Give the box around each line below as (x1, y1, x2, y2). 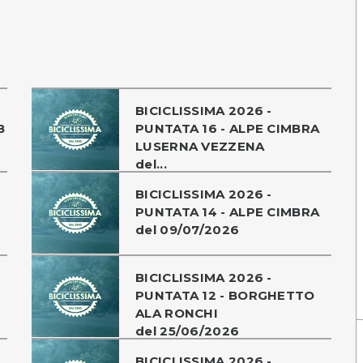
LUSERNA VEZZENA (135, 138, 265, 154)
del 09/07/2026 (135, 221, 240, 237)
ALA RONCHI (135, 305, 219, 321)
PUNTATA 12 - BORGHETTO (135, 287, 315, 303)
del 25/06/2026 (135, 322, 240, 339)
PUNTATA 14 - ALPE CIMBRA (135, 203, 320, 220)
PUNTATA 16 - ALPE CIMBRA (135, 120, 320, 136)
